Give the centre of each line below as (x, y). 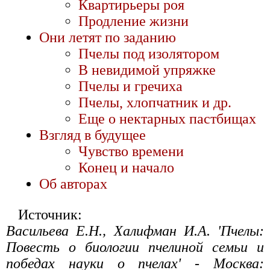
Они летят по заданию (108, 38)
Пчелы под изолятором (149, 54)
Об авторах (73, 184)
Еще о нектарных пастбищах (167, 119)
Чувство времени (131, 152)
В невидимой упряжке (147, 70)
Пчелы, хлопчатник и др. (155, 103)
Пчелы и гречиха (130, 86)
